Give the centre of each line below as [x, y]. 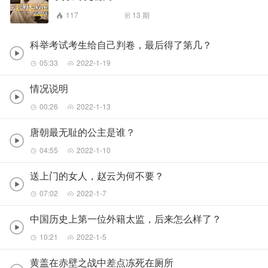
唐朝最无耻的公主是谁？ [83, 132]
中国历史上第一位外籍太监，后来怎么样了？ [126, 219]
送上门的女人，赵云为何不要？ [97, 175]
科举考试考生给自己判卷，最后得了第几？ [121, 45]
